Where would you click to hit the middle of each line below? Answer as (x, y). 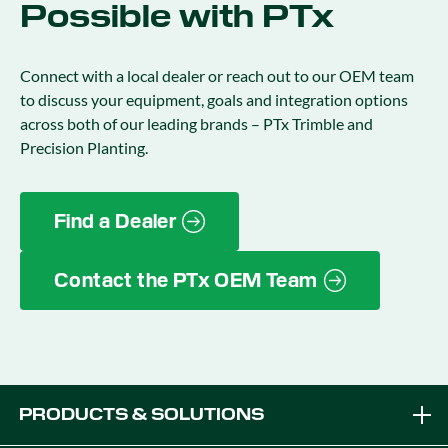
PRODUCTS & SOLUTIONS (142, 415)
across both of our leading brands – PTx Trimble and (196, 123)
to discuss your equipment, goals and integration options (214, 99)
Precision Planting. (84, 147)
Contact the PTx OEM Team (186, 280)
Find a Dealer (115, 221)
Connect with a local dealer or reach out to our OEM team (217, 75)
